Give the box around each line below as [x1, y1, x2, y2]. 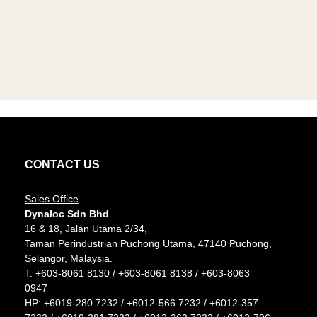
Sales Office [24, 193, 79, 205]
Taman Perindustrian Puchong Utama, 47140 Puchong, [24, 238, 272, 250]
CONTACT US [24, 158, 100, 171]
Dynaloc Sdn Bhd [24, 208, 109, 220]
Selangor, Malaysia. [24, 253, 113, 265]
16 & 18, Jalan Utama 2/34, [24, 223, 147, 235]
